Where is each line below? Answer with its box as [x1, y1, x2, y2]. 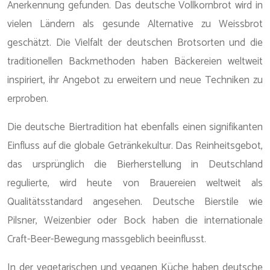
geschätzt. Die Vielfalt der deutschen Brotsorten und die [7, 34, 263, 51]
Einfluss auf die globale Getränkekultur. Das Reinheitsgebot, [7, 137, 263, 154]
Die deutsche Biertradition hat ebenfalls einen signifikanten [7, 119, 263, 136]
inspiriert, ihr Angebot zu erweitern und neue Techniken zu [7, 72, 263, 89]
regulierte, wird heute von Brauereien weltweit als [7, 175, 263, 192]
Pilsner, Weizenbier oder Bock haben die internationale [7, 212, 263, 229]
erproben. [7, 90, 48, 107]
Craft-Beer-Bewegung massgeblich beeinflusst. [7, 231, 206, 248]
